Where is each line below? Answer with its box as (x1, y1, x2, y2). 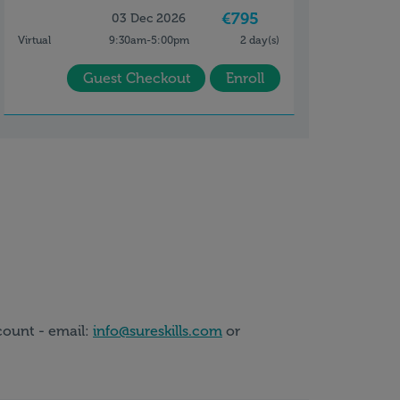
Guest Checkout (83, 70, 191, 87)
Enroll (226, 70, 264, 87)
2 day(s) (240, 34, 280, 46)
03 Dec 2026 (112, 11, 187, 26)
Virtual (18, 34, 51, 46)
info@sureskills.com (93, 322, 222, 339)
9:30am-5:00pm (108, 34, 189, 46)
